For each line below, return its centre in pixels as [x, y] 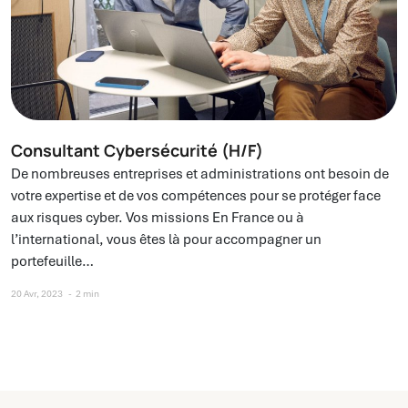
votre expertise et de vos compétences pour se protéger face [196, 196]
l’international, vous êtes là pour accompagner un [166, 240]
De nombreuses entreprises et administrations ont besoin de [200, 174]
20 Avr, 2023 [37, 294]
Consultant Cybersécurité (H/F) [137, 151]
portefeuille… [52, 262]
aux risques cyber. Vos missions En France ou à [158, 218]
